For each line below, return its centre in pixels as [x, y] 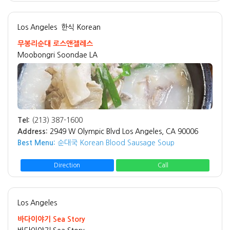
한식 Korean [81, 27]
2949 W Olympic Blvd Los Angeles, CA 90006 [124, 132]
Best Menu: [36, 143]
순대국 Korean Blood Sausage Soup [115, 143]
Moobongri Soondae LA [57, 55]
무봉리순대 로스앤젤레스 [55, 44]
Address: [33, 132]
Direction [67, 165]
